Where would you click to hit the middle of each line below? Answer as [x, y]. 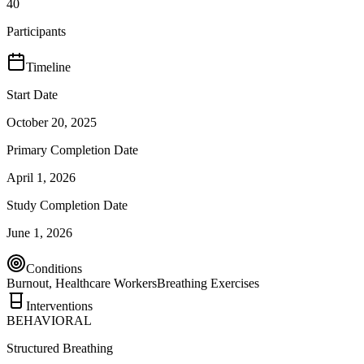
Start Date [32, 94]
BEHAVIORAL [49, 320]
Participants [36, 31]
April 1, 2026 [41, 177]
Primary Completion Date [72, 149]
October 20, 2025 [52, 122]
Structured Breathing [60, 348]
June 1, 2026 [39, 232]
